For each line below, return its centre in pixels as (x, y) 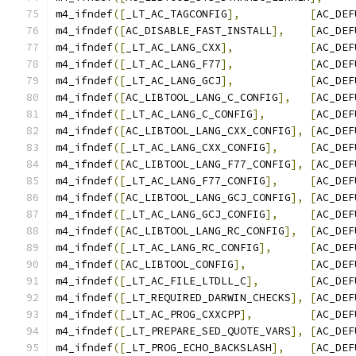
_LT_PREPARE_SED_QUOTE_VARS (208, 331)
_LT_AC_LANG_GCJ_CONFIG (195, 214)
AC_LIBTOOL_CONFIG (180, 264)
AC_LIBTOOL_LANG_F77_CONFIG (208, 164)
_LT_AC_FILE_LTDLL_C (186, 281)
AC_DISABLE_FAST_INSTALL (199, 31)
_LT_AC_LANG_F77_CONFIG (195, 181)
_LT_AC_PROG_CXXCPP (183, 314)
